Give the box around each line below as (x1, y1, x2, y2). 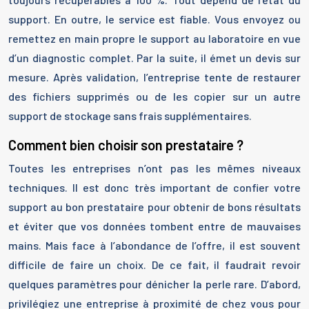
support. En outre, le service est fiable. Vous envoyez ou (8, 12, 301, 26)
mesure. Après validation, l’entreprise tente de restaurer (8, 70, 301, 83)
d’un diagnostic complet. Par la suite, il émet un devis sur (8, 51, 301, 64)
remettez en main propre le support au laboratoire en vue (8, 32, 301, 45)
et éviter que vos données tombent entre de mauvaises (8, 219, 301, 232)
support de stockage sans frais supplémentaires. (8, 109, 252, 122)
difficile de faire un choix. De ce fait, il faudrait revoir (8, 258, 301, 271)
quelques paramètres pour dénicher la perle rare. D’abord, (8, 277, 301, 290)
